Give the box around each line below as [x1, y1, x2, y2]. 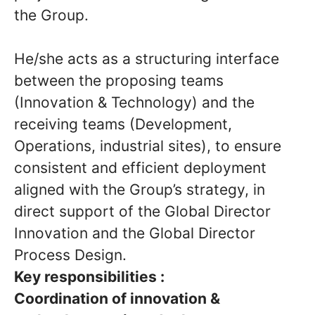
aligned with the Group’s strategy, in [14, 181, 265, 198]
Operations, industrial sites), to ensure [14, 137, 281, 155]
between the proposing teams [14, 72, 224, 89]
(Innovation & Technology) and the [14, 94, 255, 111]
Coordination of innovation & [14, 290, 220, 307]
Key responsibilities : [14, 268, 165, 285]
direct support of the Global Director [14, 202, 271, 220]
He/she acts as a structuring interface [14, 50, 279, 67]
